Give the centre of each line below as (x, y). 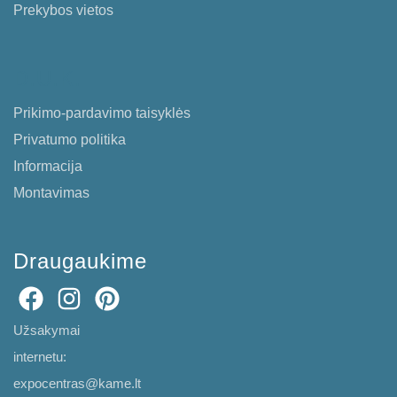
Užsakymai (47, 330)
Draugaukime (80, 261)
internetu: (40, 356)
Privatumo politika (70, 140)
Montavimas (51, 193)
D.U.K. (47, 79)
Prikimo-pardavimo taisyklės (102, 113)
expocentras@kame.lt (77, 383)
